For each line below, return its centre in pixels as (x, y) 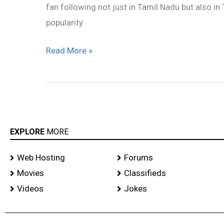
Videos (30, 189)
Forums (138, 158)
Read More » (69, 51)
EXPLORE (28, 132)
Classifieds (145, 173)
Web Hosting (41, 158)
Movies (30, 173)
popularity (64, 22)
